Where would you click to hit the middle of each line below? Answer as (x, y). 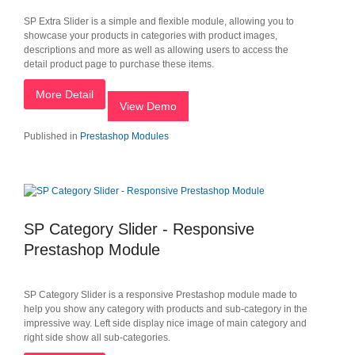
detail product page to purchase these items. (119, 64)
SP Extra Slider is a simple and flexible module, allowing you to (159, 21)
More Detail (65, 94)
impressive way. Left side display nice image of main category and (165, 323)
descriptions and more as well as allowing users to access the (156, 50)
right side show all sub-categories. (97, 338)
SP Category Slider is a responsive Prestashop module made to (160, 295)
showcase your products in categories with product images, (151, 36)
